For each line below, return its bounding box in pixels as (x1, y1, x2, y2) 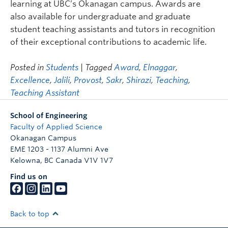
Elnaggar (143, 63, 176, 73)
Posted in (10, 63, 46, 73)
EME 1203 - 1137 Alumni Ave (10, 145, 108, 154)
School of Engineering (10, 111, 88, 120)
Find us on (10, 173, 47, 181)
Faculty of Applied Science (10, 123, 102, 131)
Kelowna (10, 156, 40, 165)
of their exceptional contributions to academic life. (10, 37, 207, 47)
